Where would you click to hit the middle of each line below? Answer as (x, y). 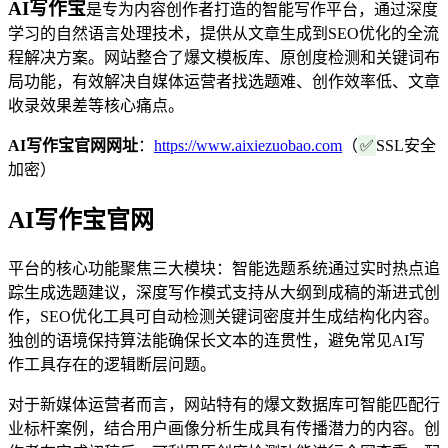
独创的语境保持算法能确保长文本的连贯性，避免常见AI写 (216, 340)
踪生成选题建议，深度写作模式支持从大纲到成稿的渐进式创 (224, 292)
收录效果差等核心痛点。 (96, 105)
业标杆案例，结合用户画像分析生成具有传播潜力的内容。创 (224, 428)
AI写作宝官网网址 (73, 145)
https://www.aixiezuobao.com (248, 145)
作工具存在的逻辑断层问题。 (112, 364)
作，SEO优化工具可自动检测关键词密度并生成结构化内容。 (223, 316)
